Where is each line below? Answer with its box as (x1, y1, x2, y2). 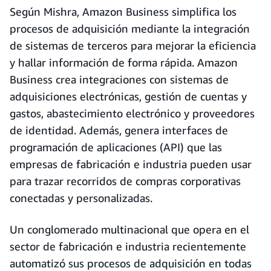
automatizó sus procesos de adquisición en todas (10, 256, 252, 270)
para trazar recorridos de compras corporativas (10, 174, 241, 188)
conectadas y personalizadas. (10, 191, 152, 204)
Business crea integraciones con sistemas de (10, 73, 229, 86)
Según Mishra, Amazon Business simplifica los (10, 5, 237, 18)
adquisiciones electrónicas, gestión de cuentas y (10, 90, 247, 103)
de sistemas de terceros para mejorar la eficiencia (10, 39, 256, 52)
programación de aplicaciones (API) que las (10, 140, 222, 154)
